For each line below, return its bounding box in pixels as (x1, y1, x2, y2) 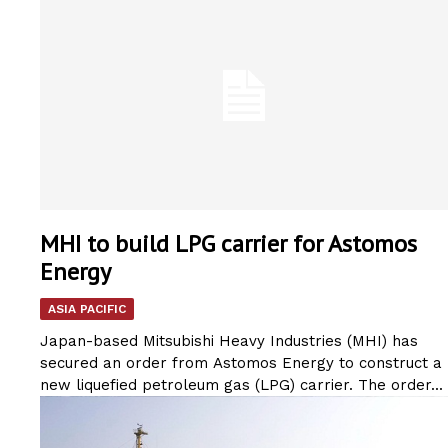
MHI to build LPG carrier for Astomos (40, 227, 417, 259)
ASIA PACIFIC (48, 301, 126, 316)
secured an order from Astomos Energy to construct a (40, 353, 442, 372)
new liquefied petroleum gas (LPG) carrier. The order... (40, 375, 443, 394)
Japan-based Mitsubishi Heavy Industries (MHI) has (40, 331, 418, 350)
